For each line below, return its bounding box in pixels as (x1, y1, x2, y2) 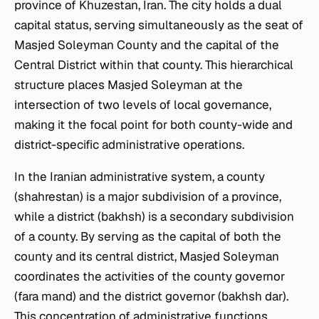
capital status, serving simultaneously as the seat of (14, 17, 303, 33)
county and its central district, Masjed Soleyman (14, 249, 279, 265)
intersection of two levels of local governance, (14, 97, 271, 113)
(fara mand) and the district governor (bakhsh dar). (14, 288, 288, 305)
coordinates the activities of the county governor (14, 268, 285, 285)
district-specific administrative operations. (14, 137, 244, 153)
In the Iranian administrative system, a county (14, 169, 265, 185)
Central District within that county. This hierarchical (14, 57, 293, 73)
